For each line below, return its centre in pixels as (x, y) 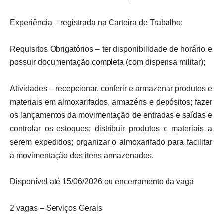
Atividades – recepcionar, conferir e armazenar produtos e (111, 88)
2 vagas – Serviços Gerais (56, 208)
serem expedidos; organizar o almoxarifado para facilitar (111, 142)
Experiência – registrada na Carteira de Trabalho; (96, 23)
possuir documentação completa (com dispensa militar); (108, 62)
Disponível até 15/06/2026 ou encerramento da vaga (102, 182)
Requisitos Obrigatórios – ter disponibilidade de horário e (111, 49)
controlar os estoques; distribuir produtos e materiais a (111, 129)
